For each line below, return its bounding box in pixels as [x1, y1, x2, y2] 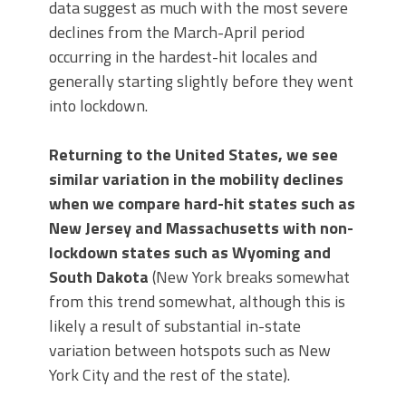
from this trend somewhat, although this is [49, 288, 345, 314]
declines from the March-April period [49, 19, 304, 44]
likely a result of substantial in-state [49, 313, 301, 338]
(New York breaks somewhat [149, 264, 350, 289]
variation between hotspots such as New [49, 337, 331, 362]
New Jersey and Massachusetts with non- [49, 215, 353, 240]
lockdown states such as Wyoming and [49, 239, 331, 265]
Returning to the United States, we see [49, 141, 338, 167]
